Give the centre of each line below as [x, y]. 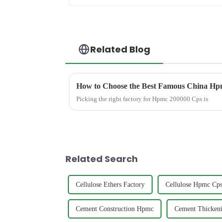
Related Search [102, 159]
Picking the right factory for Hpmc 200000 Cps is [142, 99]
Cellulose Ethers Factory [110, 184]
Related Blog [120, 49]
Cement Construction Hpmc [115, 209]
